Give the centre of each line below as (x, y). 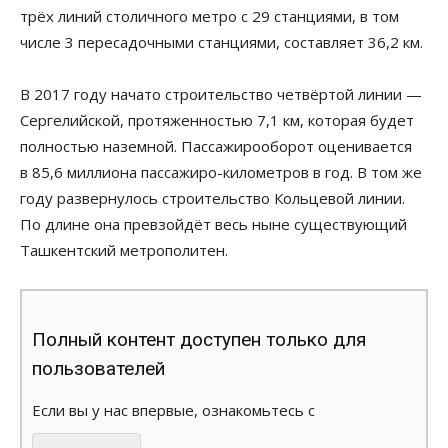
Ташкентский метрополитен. (124, 249)
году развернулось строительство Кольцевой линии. (212, 197)
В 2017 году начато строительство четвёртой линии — (221, 93)
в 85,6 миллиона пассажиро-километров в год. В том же (221, 171)
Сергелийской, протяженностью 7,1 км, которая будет (217, 119)
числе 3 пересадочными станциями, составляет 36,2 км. (221, 41)
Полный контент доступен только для (199, 339)
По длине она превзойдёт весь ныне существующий (213, 223)
